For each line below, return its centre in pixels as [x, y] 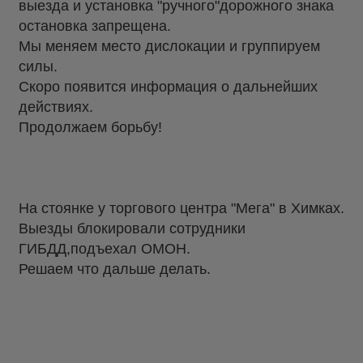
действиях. [56, 107]
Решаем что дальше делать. [115, 269]
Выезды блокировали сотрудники [132, 228]
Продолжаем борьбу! [90, 127]
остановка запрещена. [95, 26]
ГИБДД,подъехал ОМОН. [105, 248]
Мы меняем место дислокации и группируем [169, 46]
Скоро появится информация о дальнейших [168, 86]
